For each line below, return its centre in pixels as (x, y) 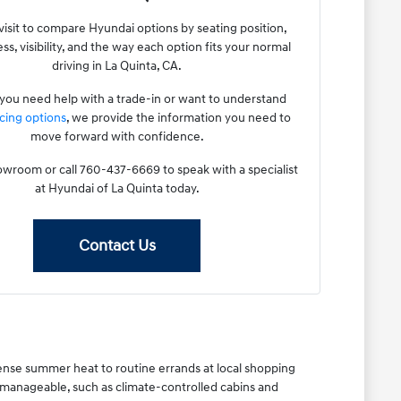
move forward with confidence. (117, 136)
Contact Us (117, 245)
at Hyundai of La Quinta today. (117, 188)
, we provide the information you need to (178, 117)
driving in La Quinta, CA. (117, 65)
